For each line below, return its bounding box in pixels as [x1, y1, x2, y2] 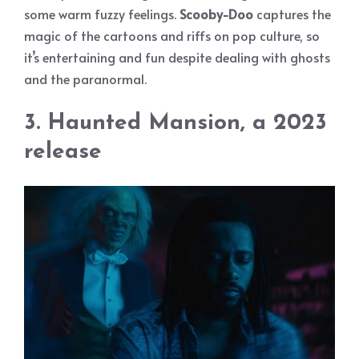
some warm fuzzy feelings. [24, 4, 179, 22]
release [24, 140, 102, 163]
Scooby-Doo [179, 4, 253, 22]
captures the [253, 4, 331, 22]
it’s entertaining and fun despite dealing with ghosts [24, 47, 330, 66]
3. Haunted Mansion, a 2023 [24, 111, 327, 135]
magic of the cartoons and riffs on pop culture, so [24, 26, 320, 44]
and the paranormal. [24, 69, 147, 87]
